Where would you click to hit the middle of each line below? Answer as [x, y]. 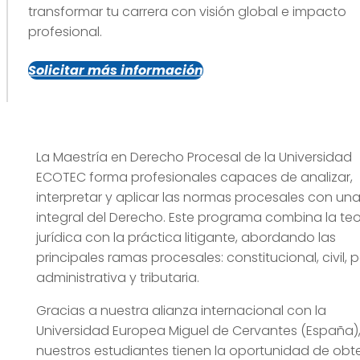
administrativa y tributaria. [117, 278]
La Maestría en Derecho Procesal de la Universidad [194, 157]
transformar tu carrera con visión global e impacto [187, 12]
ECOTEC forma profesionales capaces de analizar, [194, 178]
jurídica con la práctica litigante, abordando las [186, 238]
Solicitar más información [116, 71]
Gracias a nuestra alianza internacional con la [181, 311]
